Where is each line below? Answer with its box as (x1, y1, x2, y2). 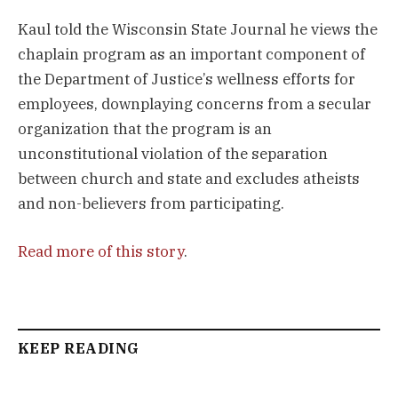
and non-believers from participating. (18, 194, 284, 214)
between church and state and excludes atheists (18, 169, 360, 189)
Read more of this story (18, 242, 184, 262)
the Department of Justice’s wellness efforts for (18, 69, 355, 90)
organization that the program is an (18, 119, 272, 139)
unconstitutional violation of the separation (18, 144, 328, 164)
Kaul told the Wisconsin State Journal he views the (18, 20, 378, 40)
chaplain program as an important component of (18, 44, 365, 65)
